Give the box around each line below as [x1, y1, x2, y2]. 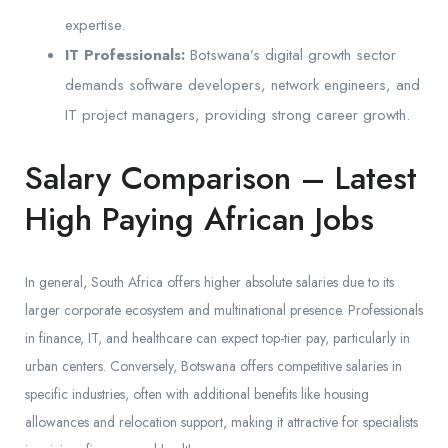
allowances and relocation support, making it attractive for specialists [25, 412, 418, 433]
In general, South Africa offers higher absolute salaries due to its [25, 272, 394, 293]
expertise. [65, 14, 125, 37]
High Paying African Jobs [25, 196, 374, 243]
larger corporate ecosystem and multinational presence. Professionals [25, 300, 423, 321]
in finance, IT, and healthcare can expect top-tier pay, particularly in [25, 328, 410, 349]
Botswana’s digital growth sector [185, 44, 396, 67]
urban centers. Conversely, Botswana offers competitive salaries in [25, 356, 402, 377]
